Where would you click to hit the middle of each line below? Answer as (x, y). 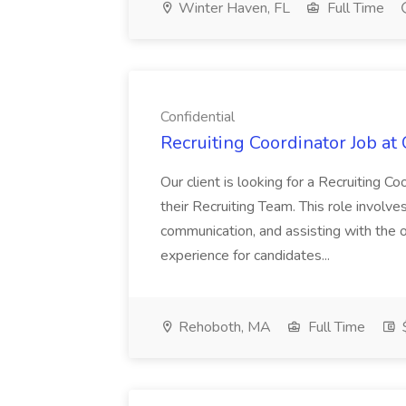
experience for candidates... (247, 256)
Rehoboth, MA (223, 327)
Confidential (198, 117)
